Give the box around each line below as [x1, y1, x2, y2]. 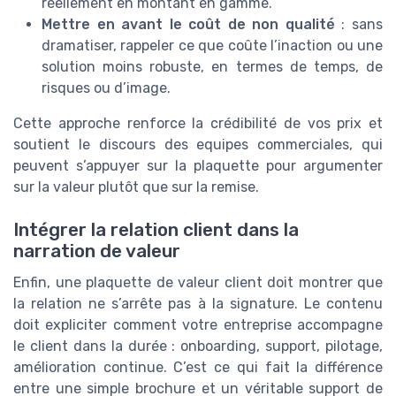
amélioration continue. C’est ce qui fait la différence [13, 358, 383, 376]
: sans [334, 15, 384, 33]
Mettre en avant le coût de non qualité [42, 15, 335, 33]
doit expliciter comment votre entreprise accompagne [13, 316, 383, 333]
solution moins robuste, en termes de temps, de [42, 57, 383, 75]
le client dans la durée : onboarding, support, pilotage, [13, 337, 383, 354]
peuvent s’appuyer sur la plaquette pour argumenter [13, 156, 383, 174]
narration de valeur [13, 240, 180, 262]
